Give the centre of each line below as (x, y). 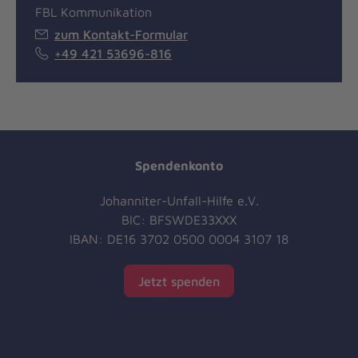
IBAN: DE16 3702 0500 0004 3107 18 (179, 239)
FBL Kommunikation (93, 12)
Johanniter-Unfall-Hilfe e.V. (179, 201)
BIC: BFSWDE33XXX (179, 220)
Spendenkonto (179, 166)
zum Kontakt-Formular (121, 35)
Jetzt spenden (179, 281)
